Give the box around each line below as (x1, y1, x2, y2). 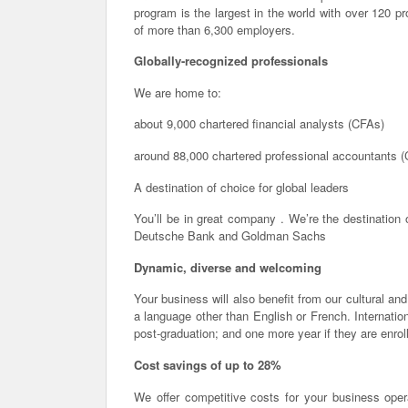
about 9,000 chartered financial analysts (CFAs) (134, 115, 384, 133)
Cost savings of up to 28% (134, 356, 281, 373)
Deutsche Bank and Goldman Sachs (134, 227, 326, 245)
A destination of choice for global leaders (134, 178, 349, 196)
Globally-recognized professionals (134, 52, 328, 70)
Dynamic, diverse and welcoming (134, 258, 321, 276)
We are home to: (134, 83, 221, 101)
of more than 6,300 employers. (134, 20, 295, 38)
